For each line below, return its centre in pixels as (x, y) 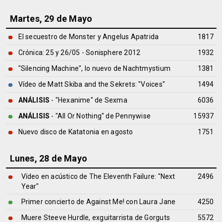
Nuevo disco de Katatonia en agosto (76, 132)
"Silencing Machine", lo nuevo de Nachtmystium (94, 68)
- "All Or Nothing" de (83, 116)
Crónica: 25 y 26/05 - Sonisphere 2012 (79, 53)
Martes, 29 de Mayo (51, 19)
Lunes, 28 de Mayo (49, 158)
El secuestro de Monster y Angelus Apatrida (88, 37)
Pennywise (133, 116)
